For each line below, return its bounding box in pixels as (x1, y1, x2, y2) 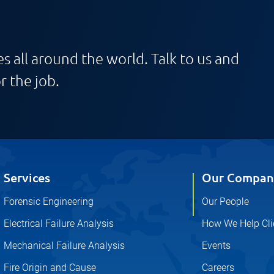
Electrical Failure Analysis (3, 217, 114, 229)
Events (202, 239, 231, 251)
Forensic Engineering (3, 195, 94, 207)
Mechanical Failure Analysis (3, 239, 125, 251)
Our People (202, 195, 250, 207)
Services (3, 169, 50, 185)
